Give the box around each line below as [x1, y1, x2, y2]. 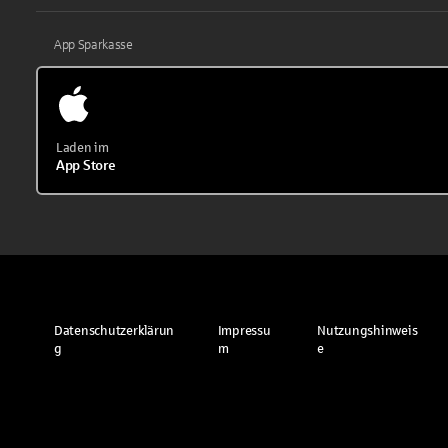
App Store [56, 157, 116, 173]
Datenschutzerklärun [54, 323, 175, 338]
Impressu [217, 323, 271, 338]
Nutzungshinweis [317, 323, 418, 338]
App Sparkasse [54, 37, 133, 52]
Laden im [56, 140, 109, 155]
